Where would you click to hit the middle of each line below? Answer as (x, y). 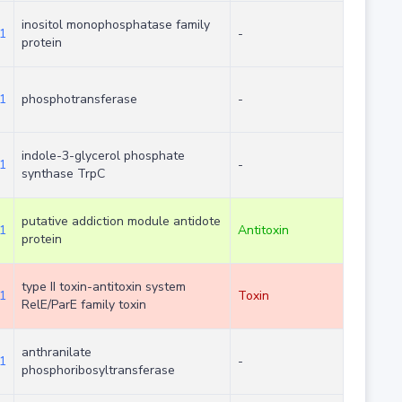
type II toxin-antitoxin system (103, 287)
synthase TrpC (63, 174)
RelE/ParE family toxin (83, 305)
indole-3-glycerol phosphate (103, 156)
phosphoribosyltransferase (98, 371)
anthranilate (56, 353)
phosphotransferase (79, 100)
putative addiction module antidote (121, 222)
